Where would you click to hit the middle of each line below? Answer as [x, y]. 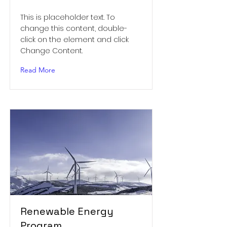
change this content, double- [74, 28]
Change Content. [51, 51]
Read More [38, 70]
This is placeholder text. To [68, 17]
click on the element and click [74, 40]
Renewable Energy [67, 211]
